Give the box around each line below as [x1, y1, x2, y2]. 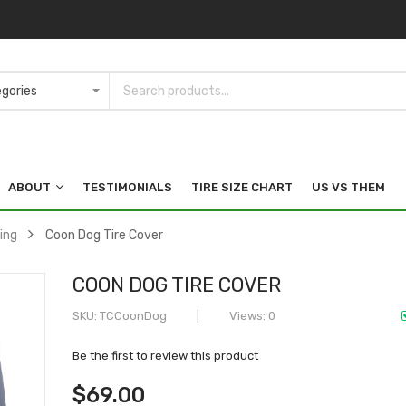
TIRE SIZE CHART [191, 179, 293, 194]
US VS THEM [312, 179, 385, 194]
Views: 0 [227, 308, 276, 323]
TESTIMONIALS [82, 179, 172, 194]
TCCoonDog [100, 308, 168, 323]
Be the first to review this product [72, 348, 259, 362]
